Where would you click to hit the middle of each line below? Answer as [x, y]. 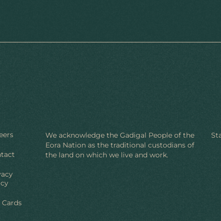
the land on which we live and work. [107, 155]
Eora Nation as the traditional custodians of [120, 145]
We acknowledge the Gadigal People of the [120, 135]
